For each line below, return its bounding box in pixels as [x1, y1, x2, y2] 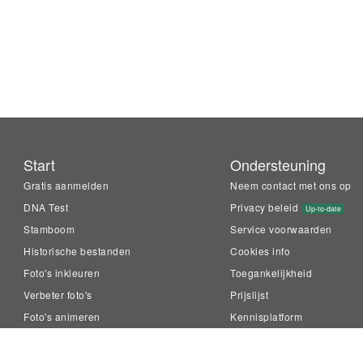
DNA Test [23, 200, 69, 214]
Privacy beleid [230, 200, 299, 214]
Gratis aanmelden [23, 178, 109, 192]
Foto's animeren [23, 310, 100, 323]
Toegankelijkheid [230, 266, 313, 280]
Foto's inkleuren [23, 266, 100, 280]
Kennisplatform [230, 310, 303, 323]
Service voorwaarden [230, 222, 332, 236]
